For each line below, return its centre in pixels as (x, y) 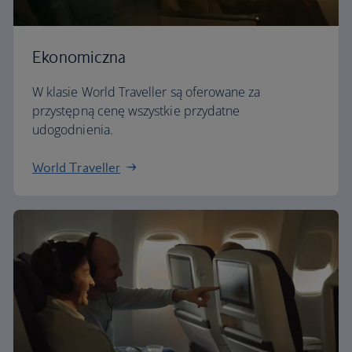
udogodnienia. (73, 130)
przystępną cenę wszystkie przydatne (136, 111)
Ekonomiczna (79, 57)
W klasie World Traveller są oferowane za (147, 92)
